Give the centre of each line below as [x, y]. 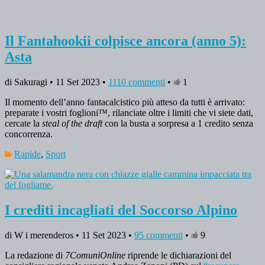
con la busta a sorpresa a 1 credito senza [178, 123]
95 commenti [159, 235]
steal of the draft [72, 123]
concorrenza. [30, 134]
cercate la [23, 123]
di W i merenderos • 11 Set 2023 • [70, 235]
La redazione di [35, 255]
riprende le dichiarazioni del [178, 255]
